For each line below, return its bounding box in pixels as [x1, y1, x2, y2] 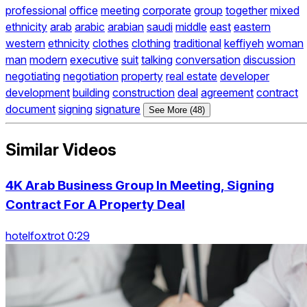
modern [29, 53, 67, 67]
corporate [143, 3, 191, 18]
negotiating [5, 69, 60, 84]
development [5, 86, 70, 100]
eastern [234, 20, 271, 34]
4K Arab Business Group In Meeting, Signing [5, 177, 274, 194]
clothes [93, 36, 129, 51]
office [69, 3, 98, 18]
